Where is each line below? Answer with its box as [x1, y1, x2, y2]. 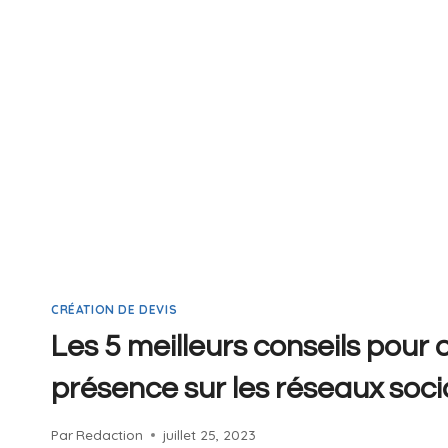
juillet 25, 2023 [163, 426, 257, 444]
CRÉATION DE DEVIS [51, 301, 178, 317]
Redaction [76, 426, 144, 444]
